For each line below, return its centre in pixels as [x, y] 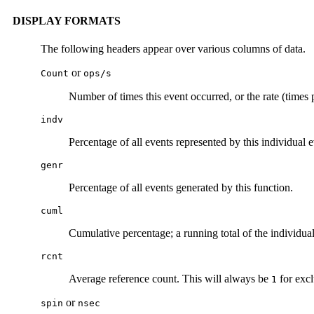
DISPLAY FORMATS [67, 21]
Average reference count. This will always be [170, 278]
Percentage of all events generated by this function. [181, 187]
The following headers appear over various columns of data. [173, 48]
